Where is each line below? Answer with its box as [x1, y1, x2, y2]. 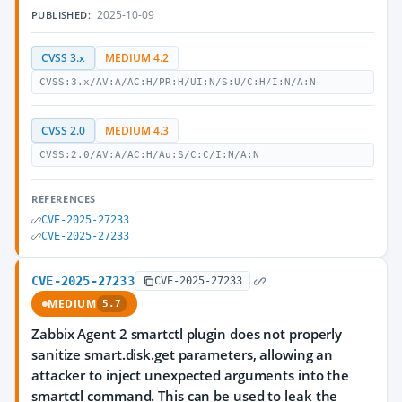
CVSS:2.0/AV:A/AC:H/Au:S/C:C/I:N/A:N [39, 149, 259, 161]
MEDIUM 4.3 [105, 124, 169, 137]
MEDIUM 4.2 [105, 51, 169, 65]
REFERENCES [31, 192, 96, 205]
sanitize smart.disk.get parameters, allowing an [31, 345, 334, 363]
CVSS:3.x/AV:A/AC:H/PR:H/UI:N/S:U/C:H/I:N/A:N [39, 76, 316, 88]
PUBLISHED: [31, 8, 91, 22]
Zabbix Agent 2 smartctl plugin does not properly [31, 325, 343, 343]
